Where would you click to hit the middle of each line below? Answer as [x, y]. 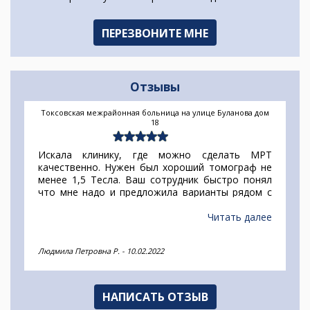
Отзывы [155, 87]
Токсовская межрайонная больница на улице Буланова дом [155, 113]
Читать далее [240, 217]
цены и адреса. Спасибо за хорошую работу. [143, 217]
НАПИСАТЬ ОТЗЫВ [155, 297]
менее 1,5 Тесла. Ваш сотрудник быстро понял [155, 180]
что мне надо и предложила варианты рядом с [155, 192]
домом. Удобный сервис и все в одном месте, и [155, 205]
